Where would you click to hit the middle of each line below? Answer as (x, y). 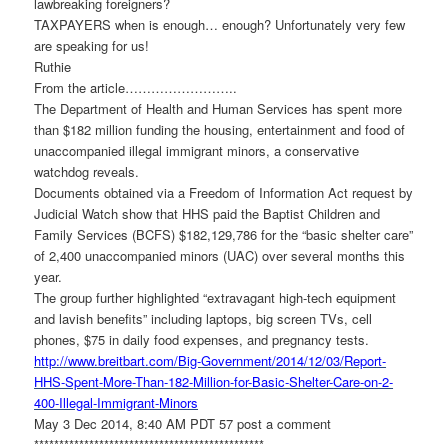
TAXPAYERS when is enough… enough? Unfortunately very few (220, 25)
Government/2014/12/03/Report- (294, 361)
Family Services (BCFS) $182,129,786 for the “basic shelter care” (224, 235)
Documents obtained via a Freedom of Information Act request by (224, 193)
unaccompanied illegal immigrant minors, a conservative (197, 151)
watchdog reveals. (87, 172)
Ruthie (53, 67)
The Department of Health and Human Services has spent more (218, 109)
